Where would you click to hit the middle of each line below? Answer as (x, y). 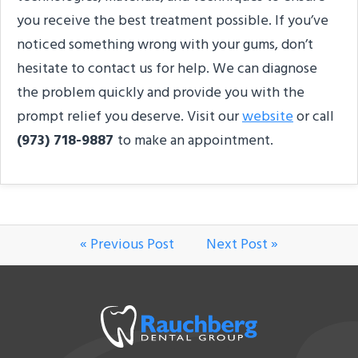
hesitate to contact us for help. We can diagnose (167, 69)
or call (314, 117)
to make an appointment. (195, 141)
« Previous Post (127, 245)
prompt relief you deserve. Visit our (129, 117)
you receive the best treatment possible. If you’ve (173, 21)
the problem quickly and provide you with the (161, 93)
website (268, 117)
